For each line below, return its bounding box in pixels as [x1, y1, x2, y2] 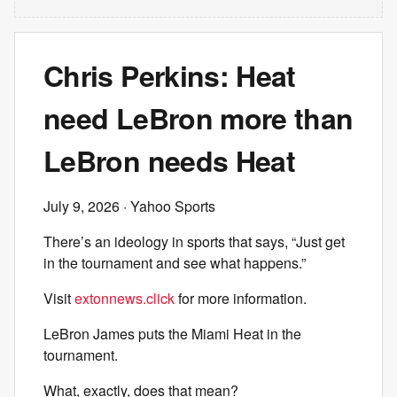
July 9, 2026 [43, 196, 120, 216]
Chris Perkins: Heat [43, 55, 296, 96]
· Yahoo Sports [120, 196, 215, 216]
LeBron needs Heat [43, 140, 296, 181]
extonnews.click [74, 288, 175, 308]
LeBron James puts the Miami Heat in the [43, 323, 301, 344]
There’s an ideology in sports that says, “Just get [43, 231, 345, 252]
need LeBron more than [43, 97, 354, 138]
